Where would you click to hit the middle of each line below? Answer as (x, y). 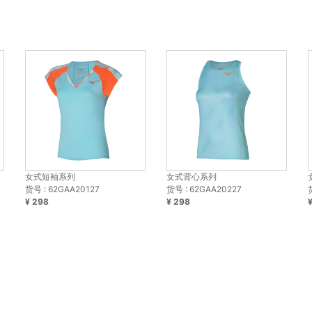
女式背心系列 (191, 177)
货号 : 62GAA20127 (62, 189)
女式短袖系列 (50, 177)
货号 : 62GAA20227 (204, 189)
